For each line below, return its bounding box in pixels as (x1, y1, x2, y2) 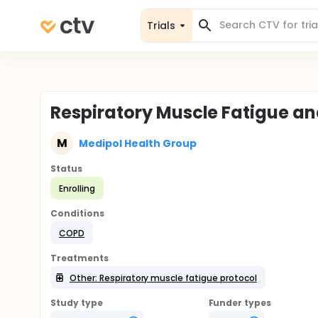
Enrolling (59, 182, 95, 194)
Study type (50, 297, 103, 309)
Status (50, 163, 82, 175)
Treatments (50, 252, 109, 264)
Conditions (50, 207, 104, 219)
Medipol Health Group (79, 136, 197, 150)
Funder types (208, 297, 272, 309)
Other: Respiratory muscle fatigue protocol (70, 271, 257, 284)
